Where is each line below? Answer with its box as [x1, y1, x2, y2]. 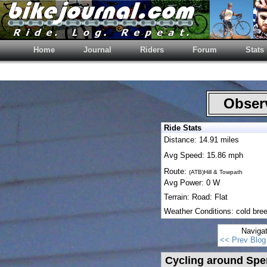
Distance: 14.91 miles [164, 135, 239, 144]
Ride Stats [164, 123, 201, 132]
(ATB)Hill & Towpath [189, 169, 243, 175]
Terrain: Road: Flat [164, 193, 228, 201]
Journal [83, 45, 111, 54]
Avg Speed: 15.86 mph [164, 151, 243, 160]
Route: [164, 167, 189, 176]
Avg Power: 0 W [164, 178, 220, 187]
